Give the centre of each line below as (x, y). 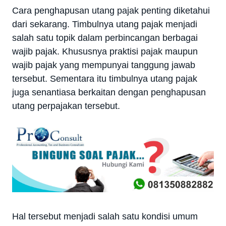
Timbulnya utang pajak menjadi (135, 24)
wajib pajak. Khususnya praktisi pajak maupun (105, 51)
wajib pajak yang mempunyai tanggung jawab (104, 65)
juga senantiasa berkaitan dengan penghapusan (109, 92)
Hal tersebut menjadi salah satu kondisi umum (105, 216)
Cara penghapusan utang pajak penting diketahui (111, 11)
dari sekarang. (42, 24)
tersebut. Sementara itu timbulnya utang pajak (105, 79)
